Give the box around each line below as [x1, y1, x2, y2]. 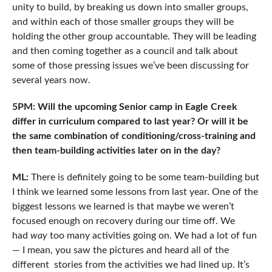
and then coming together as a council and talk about [12, 46, 238, 56]
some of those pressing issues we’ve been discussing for [12, 61, 249, 71]
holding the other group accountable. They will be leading [12, 32, 256, 42]
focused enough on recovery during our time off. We [12, 216, 235, 226]
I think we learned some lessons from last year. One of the [12, 187, 258, 197]
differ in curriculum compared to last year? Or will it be [12, 117, 248, 127]
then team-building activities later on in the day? [12, 146, 220, 156]
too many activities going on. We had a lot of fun [47, 231, 257, 241]
